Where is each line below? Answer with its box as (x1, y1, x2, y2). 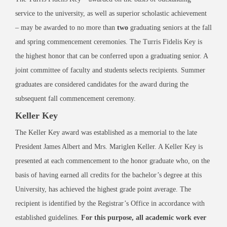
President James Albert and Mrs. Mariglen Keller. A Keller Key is (15, 143, 203, 150)
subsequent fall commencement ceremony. (15, 95, 136, 102)
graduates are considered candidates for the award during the (15, 81, 188, 88)
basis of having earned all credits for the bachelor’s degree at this (15, 171, 202, 179)
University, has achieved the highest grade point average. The (15, 185, 191, 193)
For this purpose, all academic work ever (81, 214, 206, 221)
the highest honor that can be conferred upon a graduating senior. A (15, 52, 208, 60)
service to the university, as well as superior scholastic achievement (15, 10, 207, 17)
